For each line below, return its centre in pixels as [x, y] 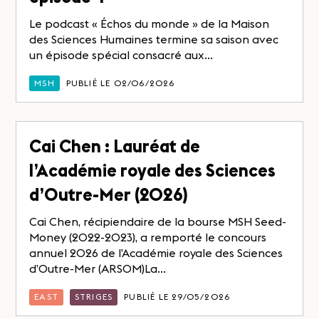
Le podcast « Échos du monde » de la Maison [150, 23]
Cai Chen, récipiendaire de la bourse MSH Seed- [158, 221]
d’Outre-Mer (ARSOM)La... [98, 268]
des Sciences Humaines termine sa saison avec [154, 39]
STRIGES [94, 297]
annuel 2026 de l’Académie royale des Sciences [156, 253]
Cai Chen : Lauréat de [115, 147]
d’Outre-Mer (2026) [109, 195]
